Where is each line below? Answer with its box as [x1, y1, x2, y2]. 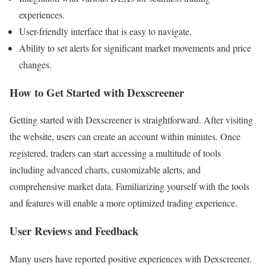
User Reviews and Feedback [9, 223, 138, 239]
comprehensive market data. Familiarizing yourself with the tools [9, 180, 249, 193]
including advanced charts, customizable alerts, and [9, 163, 201, 176]
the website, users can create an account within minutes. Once [9, 130, 240, 143]
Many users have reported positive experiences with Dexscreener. [9, 252, 252, 265]
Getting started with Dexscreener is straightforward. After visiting [9, 113, 253, 126]
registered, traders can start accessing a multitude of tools [9, 147, 221, 160]
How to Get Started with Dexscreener [9, 84, 184, 100]
